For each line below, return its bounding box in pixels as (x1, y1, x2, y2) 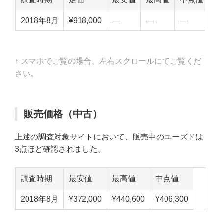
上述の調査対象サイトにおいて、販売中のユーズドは (15, 132, 203, 141)
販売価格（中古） (24, 108, 102, 119)
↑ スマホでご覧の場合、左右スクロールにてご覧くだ (15, 56, 201, 65)
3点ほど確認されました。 (15, 144, 106, 153)
